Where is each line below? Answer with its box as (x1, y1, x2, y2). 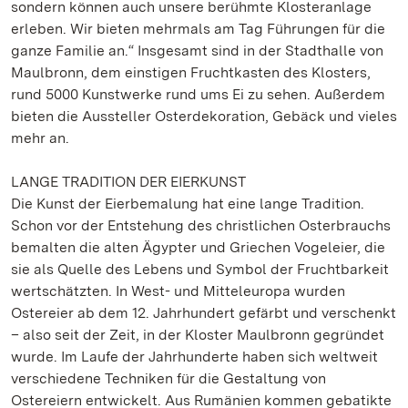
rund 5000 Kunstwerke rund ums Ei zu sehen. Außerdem (11, 86, 385, 103)
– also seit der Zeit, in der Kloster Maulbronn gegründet (11, 326, 384, 343)
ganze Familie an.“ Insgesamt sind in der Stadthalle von (11, 42, 383, 59)
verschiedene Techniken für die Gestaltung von (11, 370, 326, 387)
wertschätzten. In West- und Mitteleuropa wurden (11, 282, 345, 300)
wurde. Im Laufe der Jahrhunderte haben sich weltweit (11, 348, 378, 365)
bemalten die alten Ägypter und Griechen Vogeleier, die (11, 239, 385, 256)
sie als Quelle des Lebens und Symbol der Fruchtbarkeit (11, 260, 389, 278)
